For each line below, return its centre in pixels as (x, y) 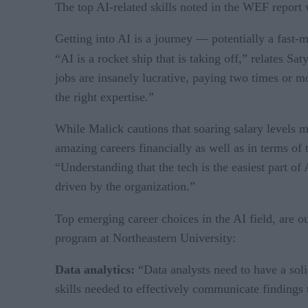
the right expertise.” (104, 97)
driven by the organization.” (125, 186)
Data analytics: (97, 269)
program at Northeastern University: (145, 238)
